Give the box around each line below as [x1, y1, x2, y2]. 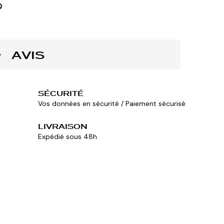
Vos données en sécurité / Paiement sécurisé [38, 99, 185, 108]
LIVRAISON [38, 121, 87, 131]
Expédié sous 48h [38, 132, 97, 141]
